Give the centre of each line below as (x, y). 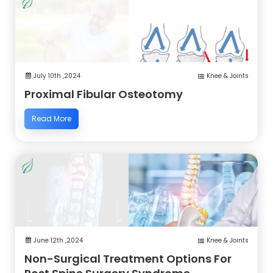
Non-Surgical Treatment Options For (128, 258)
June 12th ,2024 (58, 240)
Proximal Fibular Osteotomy (104, 94)
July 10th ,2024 (57, 76)
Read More (51, 118)
